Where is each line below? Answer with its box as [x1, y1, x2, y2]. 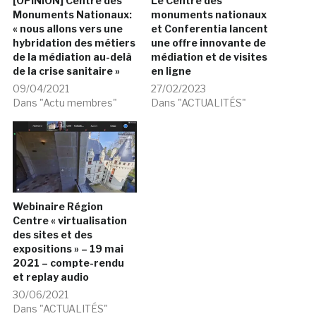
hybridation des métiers [12, 37, 135, 49]
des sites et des [12, 228, 92, 241]
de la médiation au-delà [12, 51, 134, 63]
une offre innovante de [151, 37, 266, 49]
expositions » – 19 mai [12, 242, 123, 255]
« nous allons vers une [12, 23, 123, 35]
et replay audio [12, 270, 89, 283]
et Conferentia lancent [151, 23, 268, 35]
